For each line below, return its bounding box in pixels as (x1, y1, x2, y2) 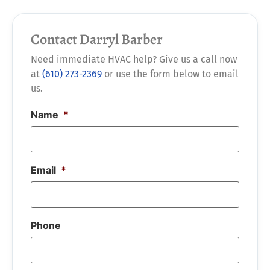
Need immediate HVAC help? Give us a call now (31, 53, 237, 65)
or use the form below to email (102, 67, 239, 80)
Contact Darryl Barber (31, 29, 163, 49)
